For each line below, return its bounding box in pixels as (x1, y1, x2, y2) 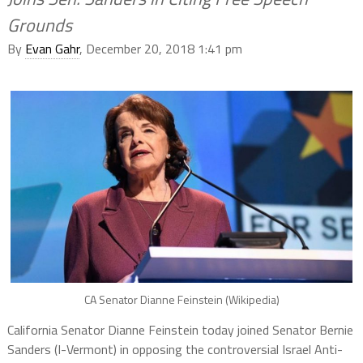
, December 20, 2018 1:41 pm (79, 39, 242, 58)
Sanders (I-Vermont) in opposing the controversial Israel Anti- (6, 340, 343, 360)
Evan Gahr (24, 39, 79, 58)
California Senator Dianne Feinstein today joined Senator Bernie (6, 320, 353, 340)
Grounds (6, 11, 72, 39)
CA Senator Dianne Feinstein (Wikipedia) (83, 291, 280, 309)
